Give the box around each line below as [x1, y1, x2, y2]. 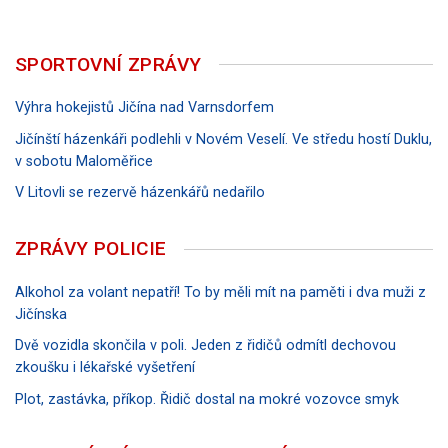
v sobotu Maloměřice [15, 152, 153, 170]
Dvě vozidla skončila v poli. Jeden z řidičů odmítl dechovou [15, 337, 396, 355]
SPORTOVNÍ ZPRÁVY [15, 52, 202, 76]
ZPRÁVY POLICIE [15, 237, 167, 261]
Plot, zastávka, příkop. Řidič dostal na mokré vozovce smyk [15, 390, 399, 408]
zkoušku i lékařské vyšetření [15, 359, 195, 377]
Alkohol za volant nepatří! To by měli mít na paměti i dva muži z [15, 283, 426, 301]
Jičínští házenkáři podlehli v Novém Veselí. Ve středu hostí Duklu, [15, 130, 432, 148]
